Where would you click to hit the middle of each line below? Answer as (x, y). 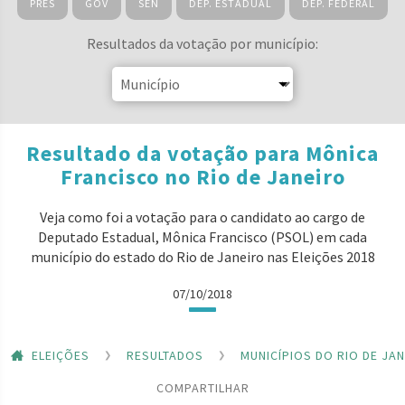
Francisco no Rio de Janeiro (202, 177)
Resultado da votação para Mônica (202, 153)
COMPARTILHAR (202, 387)
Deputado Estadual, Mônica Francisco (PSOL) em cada (202, 237)
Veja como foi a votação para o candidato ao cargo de (202, 217)
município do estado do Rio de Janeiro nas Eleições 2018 (202, 257)
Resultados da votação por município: (202, 43)
